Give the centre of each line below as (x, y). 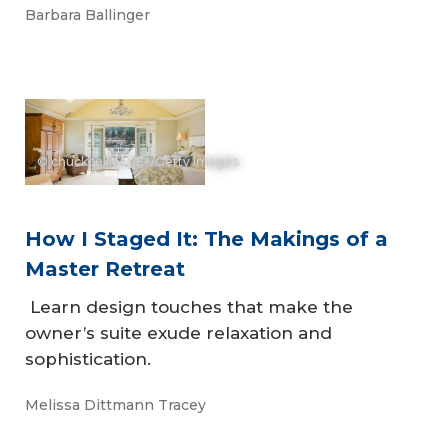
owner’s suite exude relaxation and (178, 333)
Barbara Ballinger (87, 15)
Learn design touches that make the (189, 307)
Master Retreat (105, 269)
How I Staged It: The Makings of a (206, 239)
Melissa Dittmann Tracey (115, 404)
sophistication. (88, 359)
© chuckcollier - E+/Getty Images (138, 161)
